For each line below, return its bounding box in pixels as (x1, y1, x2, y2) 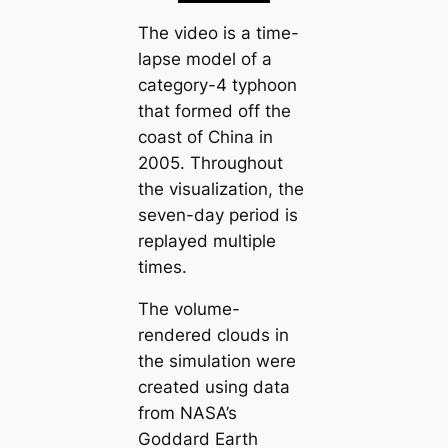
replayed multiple (137, 230, 276, 251)
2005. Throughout (137, 152, 283, 173)
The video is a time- (137, 22, 299, 43)
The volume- (137, 299, 240, 320)
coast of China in (137, 126, 273, 147)
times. (137, 256, 187, 277)
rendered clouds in (137, 325, 289, 346)
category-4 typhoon (137, 74, 297, 95)
